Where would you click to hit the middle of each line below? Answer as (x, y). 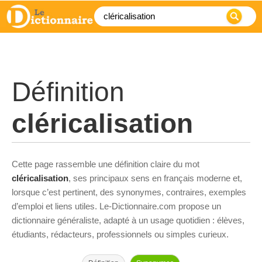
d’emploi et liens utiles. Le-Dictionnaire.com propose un (116, 206)
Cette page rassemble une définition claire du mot (106, 164)
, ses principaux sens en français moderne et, (155, 178)
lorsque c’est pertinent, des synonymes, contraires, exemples (129, 192)
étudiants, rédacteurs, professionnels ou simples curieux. (120, 234)
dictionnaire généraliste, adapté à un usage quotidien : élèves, (128, 220)
